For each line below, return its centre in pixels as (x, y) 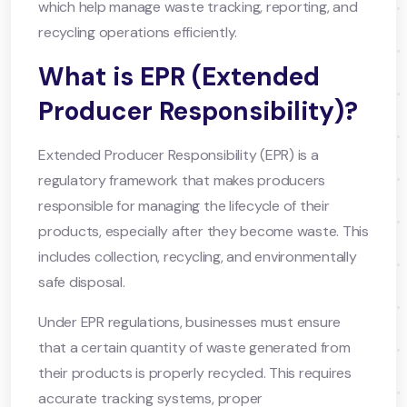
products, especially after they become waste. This (204, 231)
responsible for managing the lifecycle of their (184, 205)
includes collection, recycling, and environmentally (198, 256)
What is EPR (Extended (179, 76)
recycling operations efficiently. (138, 32)
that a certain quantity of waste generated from (194, 347)
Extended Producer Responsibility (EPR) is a (179, 154)
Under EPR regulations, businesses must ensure (190, 322)
